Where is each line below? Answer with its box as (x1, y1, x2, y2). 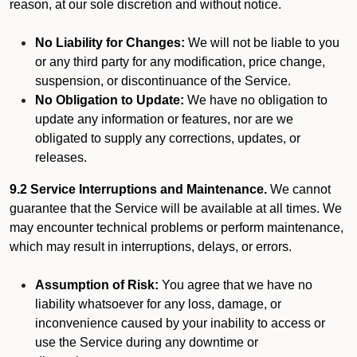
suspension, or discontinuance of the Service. (35, 74, 291, 88)
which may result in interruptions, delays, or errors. (10, 240, 292, 253)
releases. (35, 151, 87, 164)
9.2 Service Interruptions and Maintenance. (10, 182, 267, 196)
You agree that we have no (159, 278, 312, 292)
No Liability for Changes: (35, 36, 185, 49)
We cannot (267, 182, 331, 196)
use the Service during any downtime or (35, 335, 258, 349)
